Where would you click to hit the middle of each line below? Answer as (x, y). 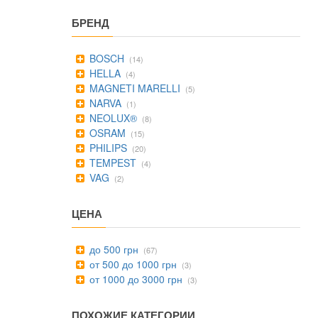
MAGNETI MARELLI (133, 88)
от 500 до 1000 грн (132, 264)
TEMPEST (111, 163)
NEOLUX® (112, 118)
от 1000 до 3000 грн (135, 279)
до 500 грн (113, 249)
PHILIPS (107, 148)
